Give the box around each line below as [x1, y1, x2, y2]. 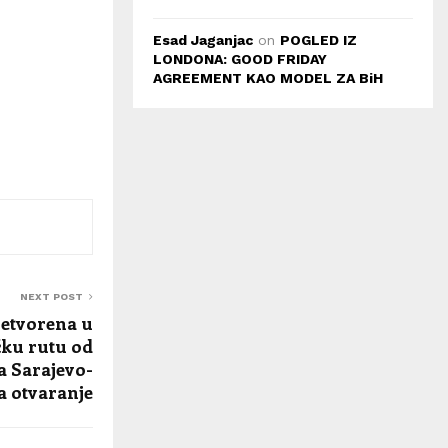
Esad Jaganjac [153, 32, 253, 48]
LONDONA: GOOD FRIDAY [153, 51, 327, 67]
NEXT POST [20, 291, 83, 303]
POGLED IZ [280, 32, 357, 48]
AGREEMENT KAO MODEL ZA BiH [153, 70, 383, 86]
